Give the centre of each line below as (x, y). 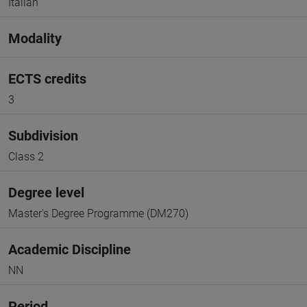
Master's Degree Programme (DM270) (98, 213)
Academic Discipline (70, 249)
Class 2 (26, 157)
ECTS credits (47, 79)
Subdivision (43, 136)
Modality (35, 38)
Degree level (46, 193)
